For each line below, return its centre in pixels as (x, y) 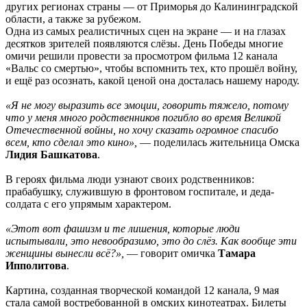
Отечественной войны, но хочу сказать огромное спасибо (142, 130)
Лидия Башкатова (51, 155)
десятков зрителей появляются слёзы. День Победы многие (144, 44)
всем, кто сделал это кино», (73, 143)
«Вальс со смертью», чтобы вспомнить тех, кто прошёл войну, (151, 69)
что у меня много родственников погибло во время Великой (143, 118)
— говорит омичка (172, 254)
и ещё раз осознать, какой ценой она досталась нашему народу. (152, 81)
